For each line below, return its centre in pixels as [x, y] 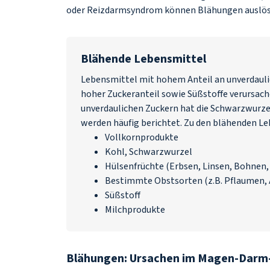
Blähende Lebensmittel [143, 59]
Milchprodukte [135, 210]
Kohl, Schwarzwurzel [149, 152]
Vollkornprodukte [142, 137]
